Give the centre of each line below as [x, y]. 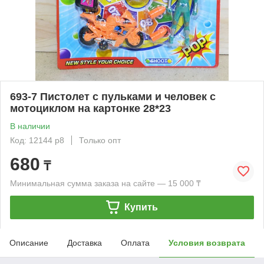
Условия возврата [207, 242]
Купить [141, 207]
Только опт [100, 140]
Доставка [85, 242]
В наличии [30, 126]
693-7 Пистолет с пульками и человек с [113, 96]
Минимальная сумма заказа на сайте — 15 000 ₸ [105, 183]
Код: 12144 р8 [37, 140]
